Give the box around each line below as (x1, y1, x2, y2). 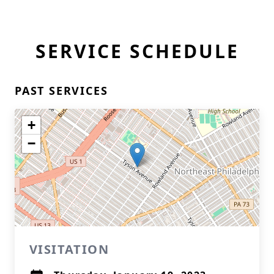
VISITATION (29, 241, 109, 257)
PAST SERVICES (15, 83, 108, 98)
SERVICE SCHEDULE (35, 39, 239, 64)
